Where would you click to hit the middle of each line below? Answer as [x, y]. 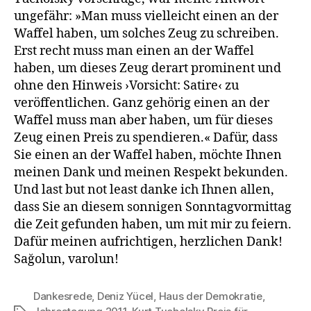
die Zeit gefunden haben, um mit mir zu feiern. [153, 224]
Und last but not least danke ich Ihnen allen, [144, 190]
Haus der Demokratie [210, 296]
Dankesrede [63, 296]
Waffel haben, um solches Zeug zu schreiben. [146, 33]
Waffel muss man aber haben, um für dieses [143, 120]
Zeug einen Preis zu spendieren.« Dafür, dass [146, 137]
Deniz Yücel [125, 296]
